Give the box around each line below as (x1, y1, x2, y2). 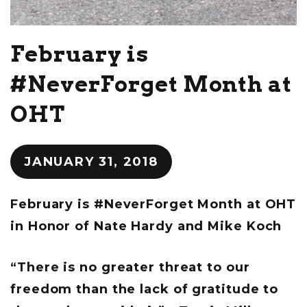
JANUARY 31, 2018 (24, 153, 158, 169)
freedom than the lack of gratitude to (10, 281, 279, 297)
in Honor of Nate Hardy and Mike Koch (10, 218, 282, 234)
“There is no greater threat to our (10, 259, 250, 275)
